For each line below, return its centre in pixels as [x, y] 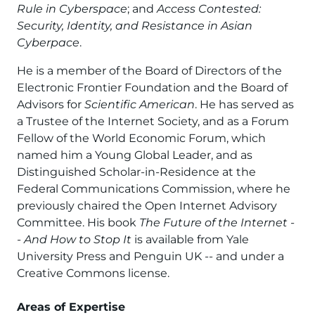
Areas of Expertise [71, 307]
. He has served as [244, 104]
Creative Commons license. [93, 273]
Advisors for [51, 104]
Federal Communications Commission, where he [154, 188]
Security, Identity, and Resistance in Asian [135, 25]
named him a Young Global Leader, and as [135, 155]
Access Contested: [209, 8]
